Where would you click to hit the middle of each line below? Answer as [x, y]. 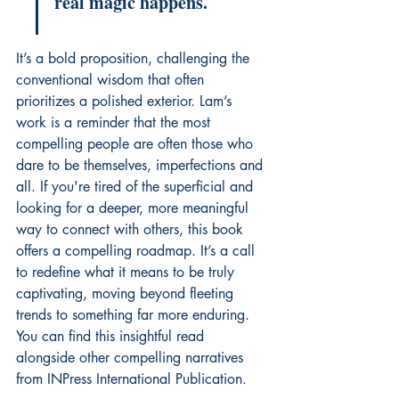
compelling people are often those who [137, 143]
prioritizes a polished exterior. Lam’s [126, 101]
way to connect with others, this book [132, 229]
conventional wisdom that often [112, 79]
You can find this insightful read [112, 336]
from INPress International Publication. [131, 379]
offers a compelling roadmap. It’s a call [138, 250]
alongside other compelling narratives [132, 357]
